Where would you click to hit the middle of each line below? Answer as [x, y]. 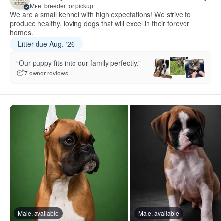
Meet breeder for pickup [61, 5]
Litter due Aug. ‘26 [46, 44]
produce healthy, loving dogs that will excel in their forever [100, 23]
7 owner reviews [46, 73]
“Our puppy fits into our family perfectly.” [78, 62]
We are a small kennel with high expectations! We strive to [101, 15]
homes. [21, 32]
